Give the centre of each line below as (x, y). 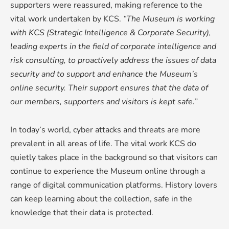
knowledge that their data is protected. (82, 212)
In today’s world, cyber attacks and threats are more (105, 130)
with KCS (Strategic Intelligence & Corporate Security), (111, 32)
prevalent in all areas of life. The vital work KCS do (103, 143)
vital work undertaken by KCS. (67, 19)
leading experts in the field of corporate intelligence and (113, 46)
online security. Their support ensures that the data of (109, 88)
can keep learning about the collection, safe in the (101, 199)
